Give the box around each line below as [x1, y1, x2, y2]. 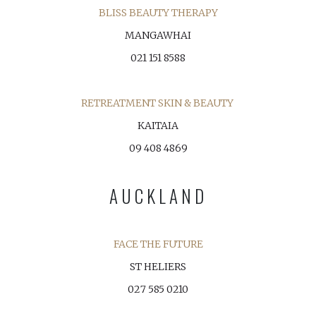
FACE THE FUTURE [113, 238, 203, 250]
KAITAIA [138, 119, 178, 132]
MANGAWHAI [125, 29, 191, 42]
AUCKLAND [109, 183, 207, 209]
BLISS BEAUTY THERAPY [98, 6, 218, 19]
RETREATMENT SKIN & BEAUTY [80, 97, 236, 109]
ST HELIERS [130, 260, 186, 273]
